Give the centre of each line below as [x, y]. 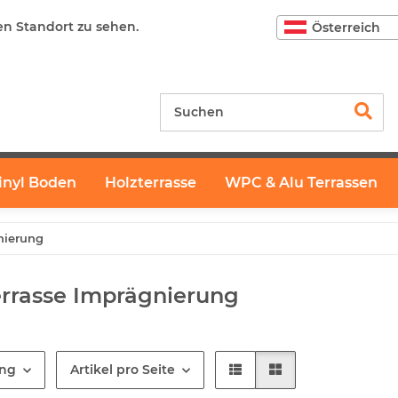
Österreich [346, 27]
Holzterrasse [151, 183]
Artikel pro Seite [122, 370]
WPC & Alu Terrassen [301, 183]
